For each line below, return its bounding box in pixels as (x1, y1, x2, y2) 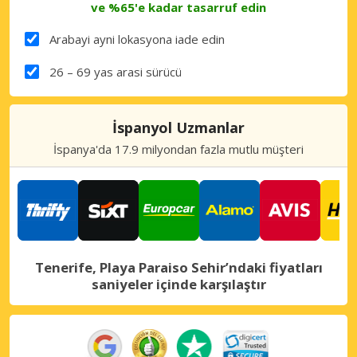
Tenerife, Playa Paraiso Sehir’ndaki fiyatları (34, 257, 323, 277)
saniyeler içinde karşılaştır (91, 274, 266, 293)
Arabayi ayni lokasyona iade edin (49, 30, 225, 47)
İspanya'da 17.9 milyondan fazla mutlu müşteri (53, 140, 304, 157)
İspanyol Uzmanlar (112, 117, 245, 137)
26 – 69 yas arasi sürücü (49, 63, 182, 80)
